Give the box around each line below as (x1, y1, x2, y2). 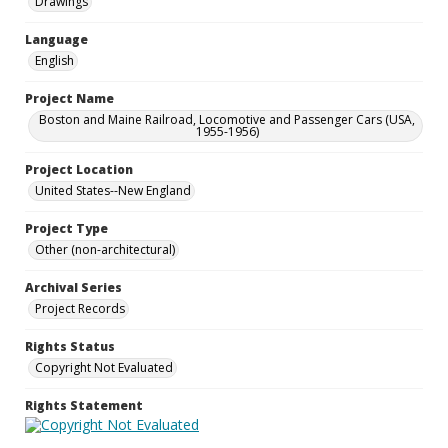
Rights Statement (25, 397, 143, 414)
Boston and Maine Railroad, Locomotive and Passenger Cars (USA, (39, 111, 415, 128)
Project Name (25, 90, 114, 107)
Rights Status (25, 338, 115, 355)
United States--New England (35, 182, 191, 199)
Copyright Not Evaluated (35, 359, 173, 376)
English (35, 52, 74, 69)
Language (25, 31, 88, 48)
